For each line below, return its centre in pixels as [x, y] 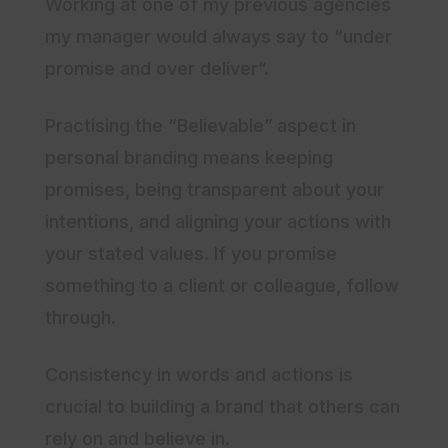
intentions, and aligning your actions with [218, 222]
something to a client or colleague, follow [222, 286]
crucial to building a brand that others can [222, 407]
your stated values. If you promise [191, 254]
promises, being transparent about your [214, 190]
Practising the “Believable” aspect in [200, 126]
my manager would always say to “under [218, 37]
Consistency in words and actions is [199, 375]
